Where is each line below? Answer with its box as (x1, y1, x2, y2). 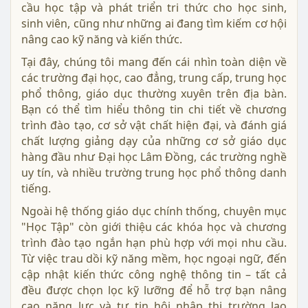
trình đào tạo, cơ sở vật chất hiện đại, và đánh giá (21, 117, 287, 133)
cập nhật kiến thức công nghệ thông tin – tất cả (21, 266, 287, 282)
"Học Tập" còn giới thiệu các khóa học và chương (21, 219, 287, 234)
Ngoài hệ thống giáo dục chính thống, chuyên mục (21, 203, 287, 219)
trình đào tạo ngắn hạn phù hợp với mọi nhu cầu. (21, 234, 287, 250)
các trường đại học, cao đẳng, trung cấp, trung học (21, 69, 287, 85)
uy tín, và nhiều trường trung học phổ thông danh (21, 164, 287, 180)
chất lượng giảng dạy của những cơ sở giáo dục (21, 133, 287, 148)
